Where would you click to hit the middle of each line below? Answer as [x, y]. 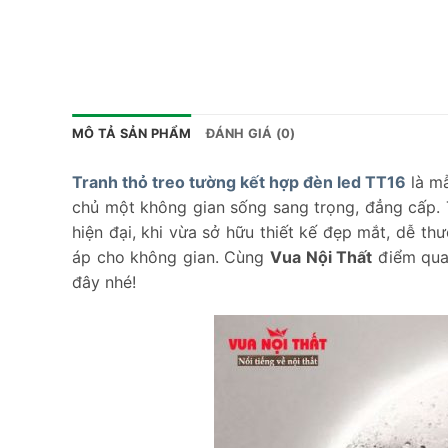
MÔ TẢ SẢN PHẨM [132, 133]
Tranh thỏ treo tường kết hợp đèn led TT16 [239, 181]
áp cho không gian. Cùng [171, 256]
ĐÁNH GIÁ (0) [250, 133]
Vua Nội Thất [321, 256]
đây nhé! [104, 281]
